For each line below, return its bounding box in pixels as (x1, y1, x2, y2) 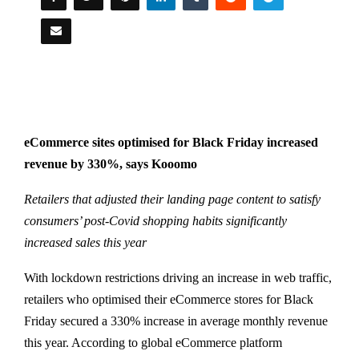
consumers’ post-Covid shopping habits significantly (24, 214, 287, 228)
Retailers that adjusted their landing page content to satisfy (24, 192, 321, 206)
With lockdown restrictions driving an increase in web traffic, (24, 271, 332, 284)
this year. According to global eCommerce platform (24, 336, 282, 349)
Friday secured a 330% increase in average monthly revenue (24, 314, 328, 328)
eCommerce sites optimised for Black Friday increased (24, 135, 318, 149)
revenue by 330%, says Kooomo (24, 157, 197, 171)
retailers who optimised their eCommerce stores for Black (24, 292, 313, 306)
